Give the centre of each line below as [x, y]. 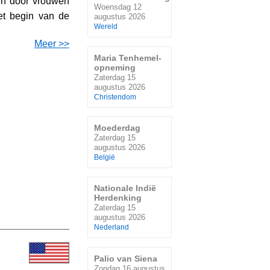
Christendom [115, 97]
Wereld [106, 27]
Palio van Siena [126, 258]
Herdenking [118, 198]
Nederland [111, 228]
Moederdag [117, 128]
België [105, 158]
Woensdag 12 [118, 7]
